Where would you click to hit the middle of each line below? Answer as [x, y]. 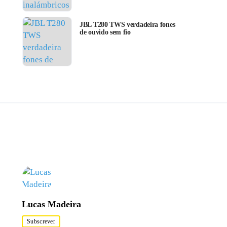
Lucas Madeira [51, 204]
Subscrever [41, 221]
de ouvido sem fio [105, 32]
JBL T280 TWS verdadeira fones [127, 25]
